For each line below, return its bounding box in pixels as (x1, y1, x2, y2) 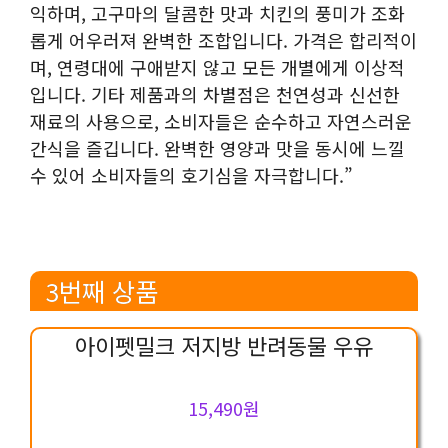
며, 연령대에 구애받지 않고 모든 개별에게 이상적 (30, 53, 405, 80)
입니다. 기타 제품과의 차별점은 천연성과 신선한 (30, 80, 400, 107)
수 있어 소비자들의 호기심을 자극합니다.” (30, 161, 353, 188)
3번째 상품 (45, 272, 158, 310)
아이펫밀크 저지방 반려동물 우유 (75, 328, 373, 361)
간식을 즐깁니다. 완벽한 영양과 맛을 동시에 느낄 (30, 134, 405, 161)
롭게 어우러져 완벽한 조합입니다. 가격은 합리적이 (30, 26, 417, 53)
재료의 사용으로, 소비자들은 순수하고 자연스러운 (30, 107, 412, 134)
